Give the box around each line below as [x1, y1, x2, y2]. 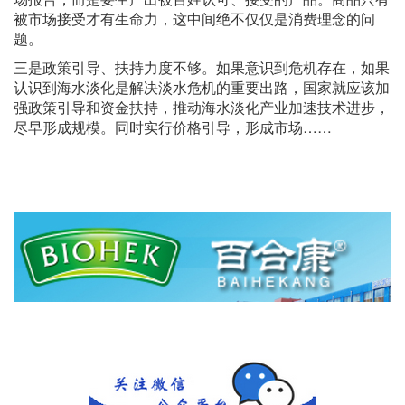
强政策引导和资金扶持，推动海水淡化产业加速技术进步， [14, 97, 390, 118]
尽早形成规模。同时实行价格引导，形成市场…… [14, 117, 332, 138]
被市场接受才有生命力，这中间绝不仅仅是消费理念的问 [14, 8, 375, 30]
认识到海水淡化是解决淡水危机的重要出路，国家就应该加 [14, 77, 390, 99]
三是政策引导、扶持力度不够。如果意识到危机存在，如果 [14, 57, 390, 79]
